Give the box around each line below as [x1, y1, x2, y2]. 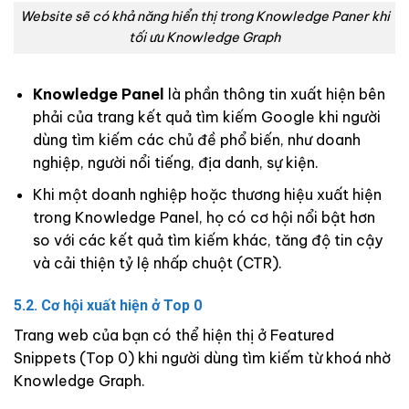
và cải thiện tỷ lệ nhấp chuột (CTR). [32, 253, 282, 272]
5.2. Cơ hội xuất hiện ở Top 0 [14, 296, 202, 314]
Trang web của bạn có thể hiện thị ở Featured [14, 325, 334, 344]
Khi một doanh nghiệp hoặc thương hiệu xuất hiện [32, 184, 382, 204]
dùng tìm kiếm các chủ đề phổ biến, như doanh [32, 131, 361, 150]
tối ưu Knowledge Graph [129, 29, 280, 47]
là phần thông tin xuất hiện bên [163, 85, 385, 104]
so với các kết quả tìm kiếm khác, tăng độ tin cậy [32, 230, 383, 249]
